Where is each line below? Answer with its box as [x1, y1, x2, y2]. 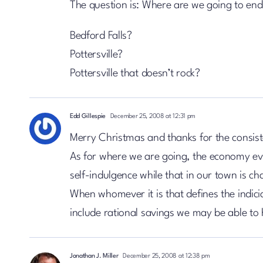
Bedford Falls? [69, 31, 132, 41]
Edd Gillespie [69, 113, 106, 120]
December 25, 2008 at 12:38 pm [121, 253, 210, 259]
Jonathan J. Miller [69, 253, 119, 259]
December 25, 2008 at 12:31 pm [109, 113, 196, 120]
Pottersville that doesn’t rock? [69, 68, 200, 79]
